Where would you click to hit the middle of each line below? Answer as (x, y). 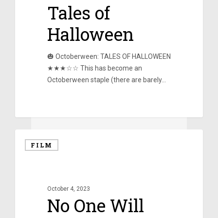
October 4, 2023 (68, 189)
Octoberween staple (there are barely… (106, 80)
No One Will (95, 205)
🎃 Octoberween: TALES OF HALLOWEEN (109, 56)
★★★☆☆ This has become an (94, 68)
